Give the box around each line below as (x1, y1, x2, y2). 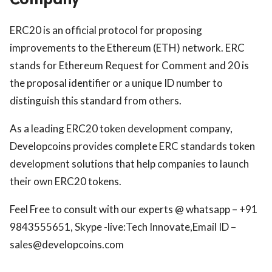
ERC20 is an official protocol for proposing (10, 24, 202, 37)
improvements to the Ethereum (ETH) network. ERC (10, 41, 245, 55)
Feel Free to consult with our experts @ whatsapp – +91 (10, 203, 257, 216)
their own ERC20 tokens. (10, 175, 121, 188)
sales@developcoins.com (10, 238, 124, 251)
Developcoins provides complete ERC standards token (10, 140, 255, 153)
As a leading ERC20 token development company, (10, 122, 233, 135)
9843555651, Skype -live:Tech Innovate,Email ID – (10, 220, 236, 234)
